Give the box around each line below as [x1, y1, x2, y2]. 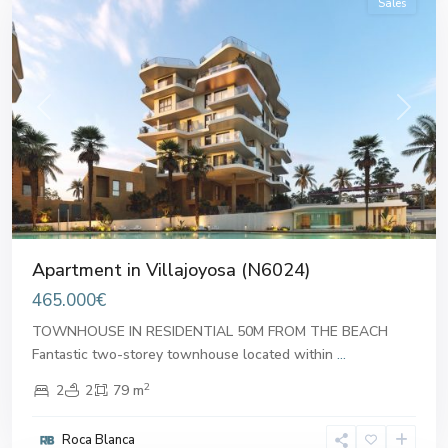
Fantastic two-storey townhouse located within [32, 345, 337, 365]
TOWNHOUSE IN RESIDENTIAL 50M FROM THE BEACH [32, 322, 388, 342]
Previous [42, 107, 97, 127]
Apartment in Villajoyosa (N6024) [32, 258, 310, 283]
